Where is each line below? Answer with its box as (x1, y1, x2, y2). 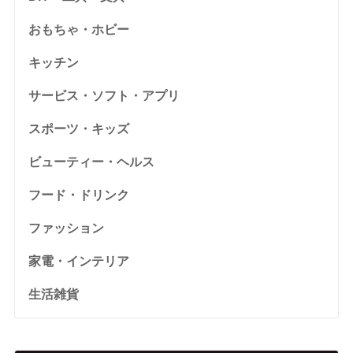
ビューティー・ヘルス (28, 155, 154, 169)
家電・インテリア (28, 255, 129, 269)
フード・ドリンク (28, 188, 129, 203)
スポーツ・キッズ (28, 122, 129, 136)
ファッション (28, 221, 104, 236)
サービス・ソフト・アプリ (28, 89, 180, 103)
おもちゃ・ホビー (28, 23, 129, 37)
